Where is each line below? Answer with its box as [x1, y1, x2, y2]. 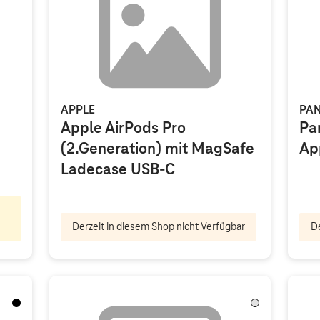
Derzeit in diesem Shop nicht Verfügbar [72, 221, 246, 233]
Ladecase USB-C [61, 161, 176, 179]
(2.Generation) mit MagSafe [61, 141, 255, 158]
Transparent [250, 301, 304, 313]
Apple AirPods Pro [61, 120, 186, 137]
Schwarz [12, 301, 50, 313]
